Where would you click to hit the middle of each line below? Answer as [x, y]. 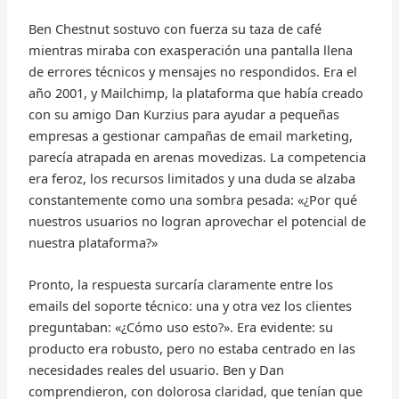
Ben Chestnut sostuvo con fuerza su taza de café [175, 28]
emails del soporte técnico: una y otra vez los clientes [190, 305]
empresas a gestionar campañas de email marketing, [190, 135]
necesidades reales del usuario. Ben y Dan [156, 369]
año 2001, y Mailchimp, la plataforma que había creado [195, 92]
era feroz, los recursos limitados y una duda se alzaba [191, 178]
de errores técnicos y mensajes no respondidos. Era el [192, 71]
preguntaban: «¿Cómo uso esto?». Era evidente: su [180, 326]
